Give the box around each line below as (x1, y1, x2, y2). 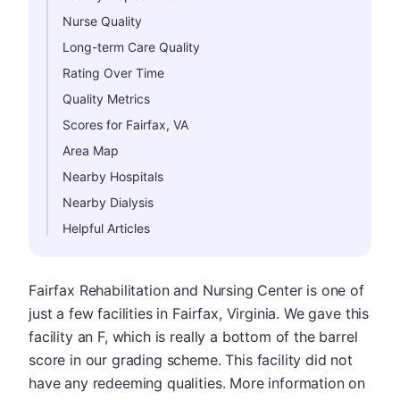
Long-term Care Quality (62, 39, 200, 54)
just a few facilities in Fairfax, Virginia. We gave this (29, 304, 370, 322)
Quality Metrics (62, 91, 150, 106)
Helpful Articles (62, 221, 150, 236)
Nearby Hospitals (62, 169, 163, 184)
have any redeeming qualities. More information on (29, 374, 366, 392)
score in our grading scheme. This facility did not (29, 351, 353, 369)
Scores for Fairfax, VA (62, 117, 188, 132)
